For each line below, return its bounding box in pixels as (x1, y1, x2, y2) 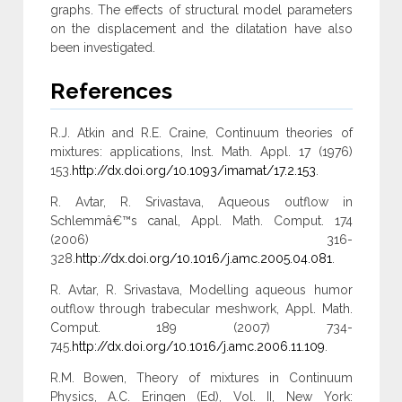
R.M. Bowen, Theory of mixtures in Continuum (49, 371, 353, 386)
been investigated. (49, 40, 155, 56)
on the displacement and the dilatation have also (49, 22, 353, 37)
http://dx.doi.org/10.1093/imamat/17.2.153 (71, 163, 316, 179)
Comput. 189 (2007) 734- (49, 320, 353, 336)
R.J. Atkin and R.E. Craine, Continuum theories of (49, 126, 353, 141)
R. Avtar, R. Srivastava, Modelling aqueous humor (49, 283, 353, 298)
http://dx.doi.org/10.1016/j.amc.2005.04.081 (74, 251, 332, 267)
